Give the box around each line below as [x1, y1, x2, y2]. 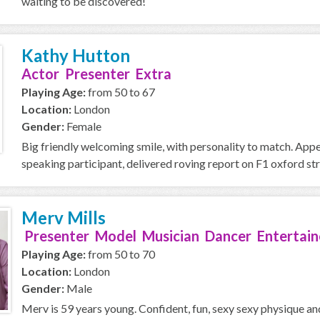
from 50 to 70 [86, 247, 155, 261]
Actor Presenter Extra [21, 65, 171, 82]
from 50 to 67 [86, 85, 155, 99]
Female [64, 119, 101, 133]
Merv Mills [21, 207, 106, 228]
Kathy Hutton [21, 45, 130, 66]
